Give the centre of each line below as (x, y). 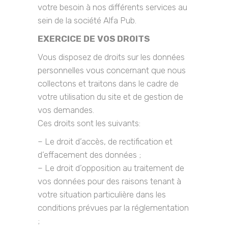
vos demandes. (66, 110)
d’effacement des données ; (89, 155)
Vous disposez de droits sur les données (111, 57)
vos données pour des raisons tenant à (109, 181)
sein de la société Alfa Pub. (87, 20)
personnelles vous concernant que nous (112, 70)
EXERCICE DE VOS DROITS (94, 39)
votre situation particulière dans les (102, 194)
